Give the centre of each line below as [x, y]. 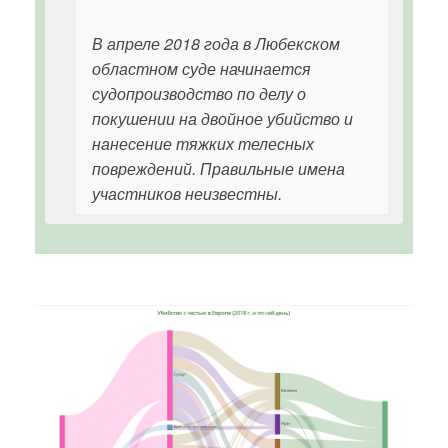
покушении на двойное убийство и [222, 118]
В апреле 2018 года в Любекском [216, 43]
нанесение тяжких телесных [203, 143]
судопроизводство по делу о [199, 93]
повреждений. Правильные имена [218, 168]
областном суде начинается [201, 68]
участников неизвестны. [187, 193]
